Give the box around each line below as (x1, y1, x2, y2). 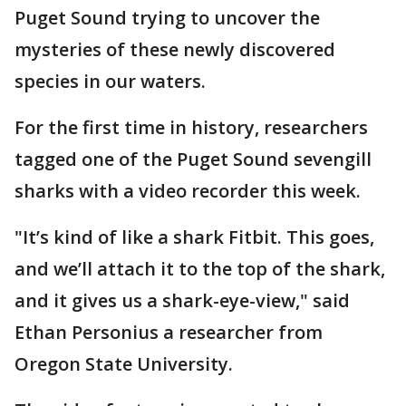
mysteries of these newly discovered (14, 37, 335, 62)
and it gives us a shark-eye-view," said (14, 288, 350, 313)
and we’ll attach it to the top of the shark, (14, 256, 385, 281)
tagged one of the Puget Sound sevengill (14, 147, 372, 171)
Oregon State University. (14, 352, 233, 376)
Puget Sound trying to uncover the (14, 5, 320, 30)
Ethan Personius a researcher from (14, 320, 323, 344)
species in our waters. (14, 69, 206, 93)
